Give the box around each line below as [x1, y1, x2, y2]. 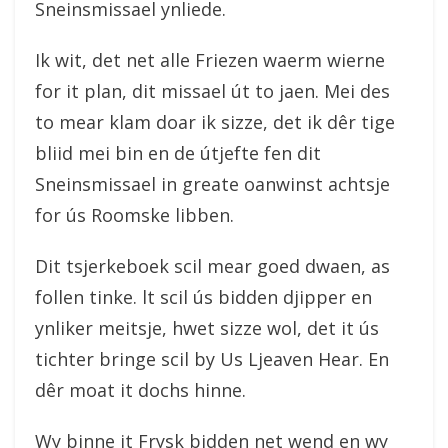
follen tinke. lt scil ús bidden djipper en [35, 285, 372, 309]
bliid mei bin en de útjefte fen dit [35, 141, 321, 165]
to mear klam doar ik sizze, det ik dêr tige [35, 110, 395, 134]
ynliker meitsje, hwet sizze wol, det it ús [35, 316, 379, 340]
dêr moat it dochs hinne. [35, 378, 246, 402]
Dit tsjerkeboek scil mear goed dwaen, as [35, 254, 390, 278]
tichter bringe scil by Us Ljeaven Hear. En [35, 347, 389, 371]
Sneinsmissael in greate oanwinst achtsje [35, 172, 390, 196]
